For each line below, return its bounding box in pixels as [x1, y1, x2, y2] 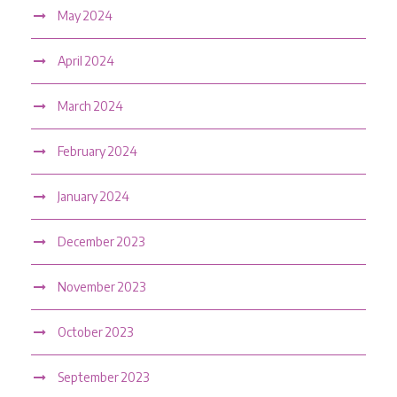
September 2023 [58, 369, 149, 385]
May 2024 [58, 7, 113, 23]
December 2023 [58, 233, 144, 249]
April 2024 [58, 52, 114, 68]
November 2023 [58, 278, 145, 294]
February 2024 [58, 143, 137, 159]
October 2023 [58, 323, 133, 339]
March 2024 [58, 97, 123, 113]
